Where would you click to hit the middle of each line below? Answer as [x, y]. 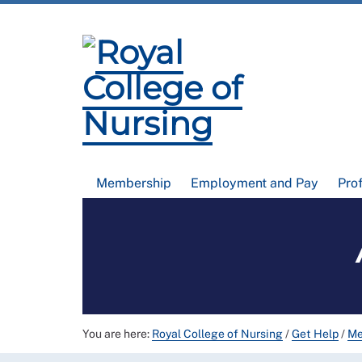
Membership [134, 183]
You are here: [117, 334]
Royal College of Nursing [217, 334]
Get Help [315, 334]
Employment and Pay [254, 183]
